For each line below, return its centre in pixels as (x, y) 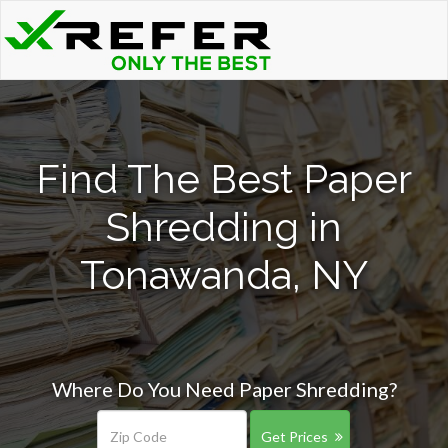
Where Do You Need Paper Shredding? (224, 389)
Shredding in (224, 226)
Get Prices (294, 436)
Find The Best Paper (224, 178)
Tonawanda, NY (224, 274)
